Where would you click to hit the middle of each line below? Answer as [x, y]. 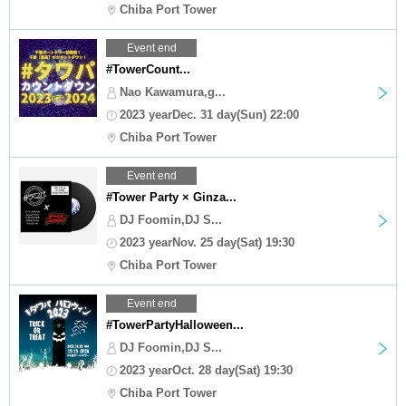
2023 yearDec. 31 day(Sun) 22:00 [209, 114]
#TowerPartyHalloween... [175, 324]
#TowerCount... [148, 69]
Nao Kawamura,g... [173, 92]
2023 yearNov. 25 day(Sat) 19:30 [207, 242]
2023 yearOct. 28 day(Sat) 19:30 [206, 370]
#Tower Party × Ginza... [171, 197]
